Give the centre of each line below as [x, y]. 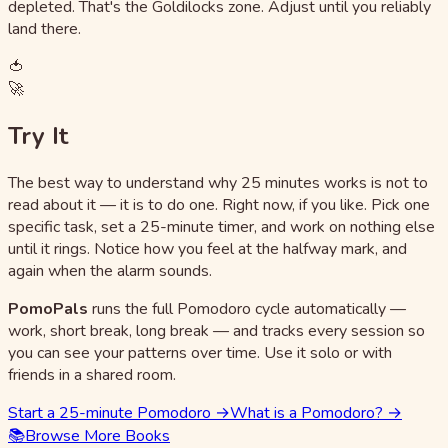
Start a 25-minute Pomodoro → [119, 412]
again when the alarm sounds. [110, 270]
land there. [44, 28]
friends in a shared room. [92, 374]
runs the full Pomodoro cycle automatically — [247, 308]
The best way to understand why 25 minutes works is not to [218, 182]
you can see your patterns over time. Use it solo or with [200, 352]
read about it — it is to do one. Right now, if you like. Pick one [219, 204]
